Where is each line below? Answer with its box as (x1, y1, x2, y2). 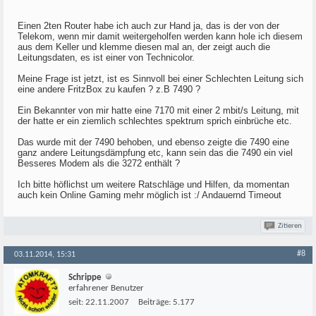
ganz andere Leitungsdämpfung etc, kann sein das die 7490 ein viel (18, 147, 293, 158)
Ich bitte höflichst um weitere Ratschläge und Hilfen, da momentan (18, 179, 289, 190)
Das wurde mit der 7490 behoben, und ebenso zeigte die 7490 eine (18, 137, 289, 147)
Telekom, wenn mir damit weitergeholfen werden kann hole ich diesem (18, 31, 303, 42)
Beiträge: (138, 298, 171, 307)
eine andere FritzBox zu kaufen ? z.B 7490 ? (18, 84, 200, 95)
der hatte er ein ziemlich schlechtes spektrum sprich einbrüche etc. (18, 116, 292, 126)
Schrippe (68, 273, 102, 282)
